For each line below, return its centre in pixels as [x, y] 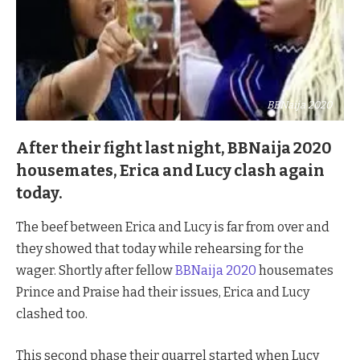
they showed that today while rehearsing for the [160, 249]
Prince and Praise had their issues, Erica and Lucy [163, 292]
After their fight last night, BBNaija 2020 [174, 148]
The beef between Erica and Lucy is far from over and [173, 227]
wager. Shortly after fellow [96, 271]
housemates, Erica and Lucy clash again [170, 170]
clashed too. [52, 314]
